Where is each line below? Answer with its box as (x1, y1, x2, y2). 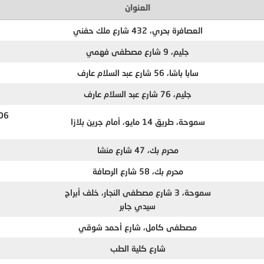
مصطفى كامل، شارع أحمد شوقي (78, 222, 197, 232)
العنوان (125, 2, 151, 12)
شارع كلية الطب (110, 243, 166, 253)
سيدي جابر (120, 200, 156, 211)
